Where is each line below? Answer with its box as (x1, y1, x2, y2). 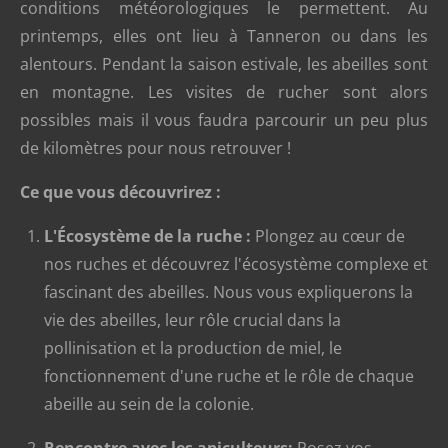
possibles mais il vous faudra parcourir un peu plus (20, 109, 428, 132)
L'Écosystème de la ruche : (44, 225, 251, 248)
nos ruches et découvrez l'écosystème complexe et (44, 253, 428, 276)
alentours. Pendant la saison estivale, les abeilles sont (20, 53, 428, 76)
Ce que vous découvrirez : (20, 181, 221, 204)
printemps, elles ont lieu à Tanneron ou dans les (20, 25, 428, 48)
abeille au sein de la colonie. (44, 393, 254, 416)
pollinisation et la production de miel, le (44, 337, 342, 360)
